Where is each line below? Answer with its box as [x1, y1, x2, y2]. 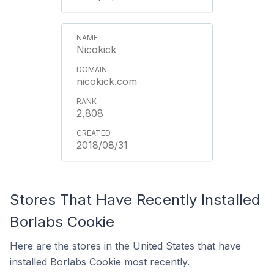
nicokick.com [76, 75, 137, 87]
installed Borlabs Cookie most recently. [10, 256, 190, 268]
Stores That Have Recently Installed [10, 191, 261, 209]
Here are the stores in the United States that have [10, 240, 241, 252]
